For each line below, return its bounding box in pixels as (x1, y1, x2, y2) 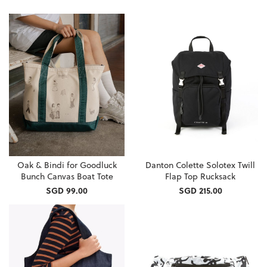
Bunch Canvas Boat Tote (20, 169, 113, 182)
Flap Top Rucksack (165, 169, 235, 182)
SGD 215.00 (178, 184, 222, 197)
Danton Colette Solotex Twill (145, 158, 255, 171)
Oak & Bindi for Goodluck (17, 158, 117, 171)
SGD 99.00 (46, 184, 88, 197)
